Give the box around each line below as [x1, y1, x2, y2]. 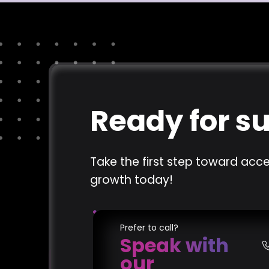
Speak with [119, 232, 229, 259]
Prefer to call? [119, 222, 178, 234]
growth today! [89, 172, 173, 189]
